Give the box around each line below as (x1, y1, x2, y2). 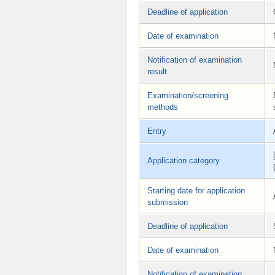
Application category (147, 155, 220, 165)
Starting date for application (147, 185, 245, 195)
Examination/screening (147, 90, 228, 100)
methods (147, 102, 178, 112)
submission (147, 197, 188, 207)
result (147, 66, 167, 76)
